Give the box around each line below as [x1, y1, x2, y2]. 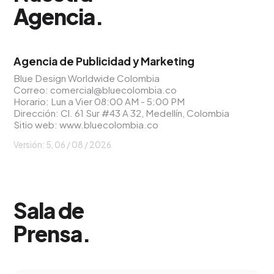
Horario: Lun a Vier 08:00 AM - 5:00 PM [13, 95, 185, 107]
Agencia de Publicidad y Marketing [13, 54, 195, 68]
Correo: [13, 84, 51, 95]
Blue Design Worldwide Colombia [13, 72, 160, 84]
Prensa [13, 220, 83, 247]
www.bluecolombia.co [59, 119, 159, 130]
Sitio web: [13, 119, 60, 130]
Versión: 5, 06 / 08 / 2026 [13, 139, 112, 150]
